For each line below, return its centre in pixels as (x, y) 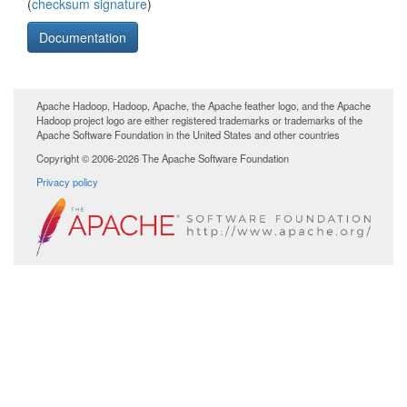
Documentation (83, 37)
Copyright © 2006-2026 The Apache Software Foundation (163, 158)
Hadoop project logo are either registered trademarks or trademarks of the (199, 120)
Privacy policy (67, 182)
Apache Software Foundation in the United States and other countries (188, 134)
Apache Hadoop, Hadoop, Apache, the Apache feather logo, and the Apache (203, 105)
